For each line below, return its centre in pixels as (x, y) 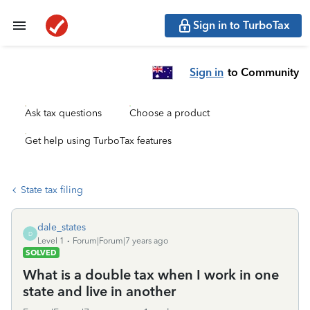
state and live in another (99, 291)
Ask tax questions (63, 113)
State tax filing (52, 190)
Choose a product (170, 113)
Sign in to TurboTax (241, 25)
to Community (263, 72)
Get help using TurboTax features (98, 141)
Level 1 (51, 241)
